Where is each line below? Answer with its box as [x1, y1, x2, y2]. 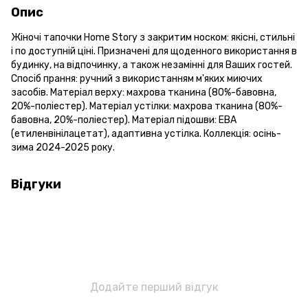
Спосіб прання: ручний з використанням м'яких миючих [11, 72, 263, 85]
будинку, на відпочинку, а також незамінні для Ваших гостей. [11, 58, 292, 71]
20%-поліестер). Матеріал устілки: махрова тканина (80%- [11, 100, 283, 112]
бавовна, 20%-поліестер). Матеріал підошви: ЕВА [11, 113, 236, 126]
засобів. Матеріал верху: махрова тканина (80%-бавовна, [11, 86, 276, 98]
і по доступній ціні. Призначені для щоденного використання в [11, 45, 297, 57]
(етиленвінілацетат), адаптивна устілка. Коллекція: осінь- [11, 127, 281, 140]
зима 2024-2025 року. [11, 141, 115, 153]
